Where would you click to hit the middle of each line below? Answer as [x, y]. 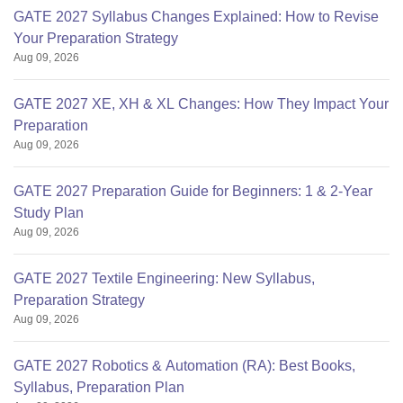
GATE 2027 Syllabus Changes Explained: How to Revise [196, 17]
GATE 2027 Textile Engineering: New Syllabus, [164, 278]
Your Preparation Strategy [96, 38]
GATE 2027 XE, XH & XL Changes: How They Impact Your [201, 104]
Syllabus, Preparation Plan [99, 387]
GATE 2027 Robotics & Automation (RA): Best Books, [184, 366]
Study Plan [49, 213]
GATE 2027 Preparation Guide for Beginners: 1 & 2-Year [193, 191]
